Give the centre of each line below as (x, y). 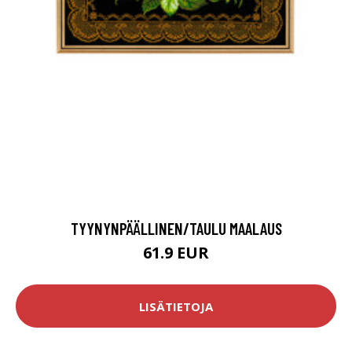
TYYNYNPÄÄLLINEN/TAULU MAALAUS (176, 229)
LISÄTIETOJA (176, 306)
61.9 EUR (176, 253)
